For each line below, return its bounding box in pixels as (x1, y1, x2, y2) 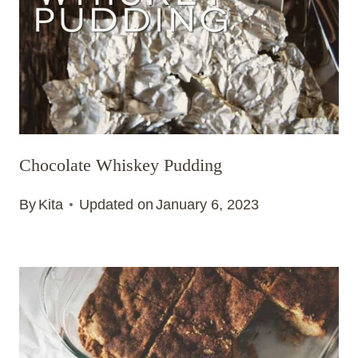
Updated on (79, 197, 154, 213)
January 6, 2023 (156, 197, 260, 213)
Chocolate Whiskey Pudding (19, 154, 222, 175)
